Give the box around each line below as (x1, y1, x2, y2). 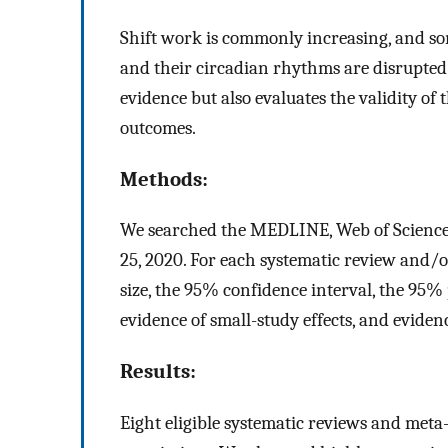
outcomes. (120, 116, 196, 139)
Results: (120, 359, 196, 384)
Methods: (120, 166, 208, 191)
